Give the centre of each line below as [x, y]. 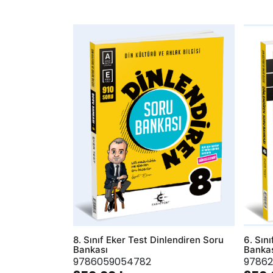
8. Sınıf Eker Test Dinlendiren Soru [148, 240]
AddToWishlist [94, 47]
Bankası [90, 250]
